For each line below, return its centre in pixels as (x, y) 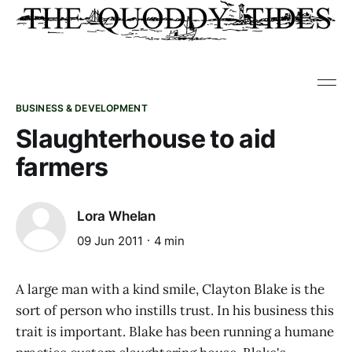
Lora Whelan (117, 216)
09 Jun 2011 (110, 240)
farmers (62, 167)
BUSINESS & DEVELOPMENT (82, 108)
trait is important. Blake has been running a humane (175, 332)
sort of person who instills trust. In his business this (175, 310)
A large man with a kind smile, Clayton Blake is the (170, 289)
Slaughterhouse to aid (146, 139)
